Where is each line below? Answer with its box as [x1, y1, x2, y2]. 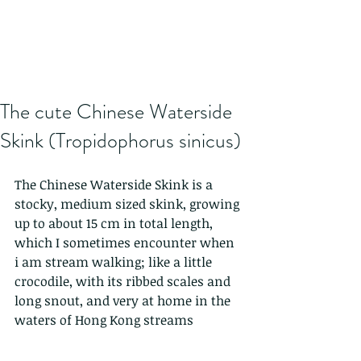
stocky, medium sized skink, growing [15, 195, 243, 213]
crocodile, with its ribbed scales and [15, 272, 234, 290]
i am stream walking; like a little [15, 253, 215, 271]
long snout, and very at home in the [15, 292, 234, 309]
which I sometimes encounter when [15, 234, 238, 251]
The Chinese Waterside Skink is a [15, 176, 216, 193]
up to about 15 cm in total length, [15, 214, 216, 232]
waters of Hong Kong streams [15, 311, 193, 329]
